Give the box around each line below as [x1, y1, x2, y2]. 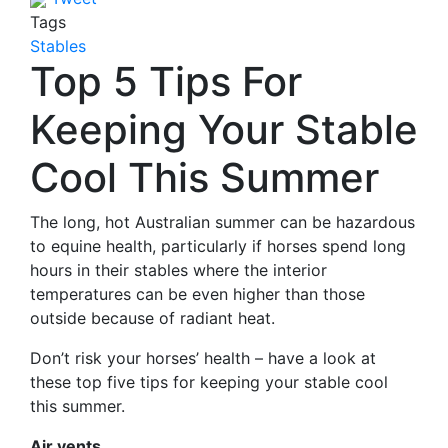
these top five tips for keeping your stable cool [30, 372, 388, 392]
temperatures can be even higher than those [30, 284, 365, 304]
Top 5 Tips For [30, 57, 302, 106]
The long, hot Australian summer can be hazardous [30, 212, 415, 232]
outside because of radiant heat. [30, 308, 275, 328]
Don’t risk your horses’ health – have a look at [30, 348, 376, 368]
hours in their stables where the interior [30, 260, 327, 280]
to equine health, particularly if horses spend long [30, 236, 406, 256]
